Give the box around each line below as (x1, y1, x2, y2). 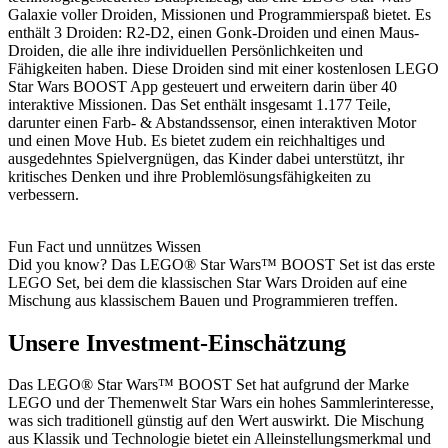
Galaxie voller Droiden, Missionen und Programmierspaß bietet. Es (8, 5, 431, 23)
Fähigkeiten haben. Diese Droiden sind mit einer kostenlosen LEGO (8, 59, 439, 77)
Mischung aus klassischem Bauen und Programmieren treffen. (8, 291, 398, 309)
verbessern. (8, 185, 79, 203)
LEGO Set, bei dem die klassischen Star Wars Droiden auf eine (8, 273, 407, 291)
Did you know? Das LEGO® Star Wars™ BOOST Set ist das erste (8, 255, 435, 273)
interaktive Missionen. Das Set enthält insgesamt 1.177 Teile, (8, 95, 391, 113)
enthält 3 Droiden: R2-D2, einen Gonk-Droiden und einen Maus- (8, 23, 419, 41)
